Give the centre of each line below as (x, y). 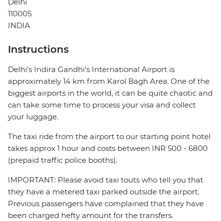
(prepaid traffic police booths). (63, 160)
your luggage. (33, 117)
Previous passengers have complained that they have (106, 204)
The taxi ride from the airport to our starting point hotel (109, 137)
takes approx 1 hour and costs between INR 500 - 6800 (108, 148)
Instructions (38, 50)
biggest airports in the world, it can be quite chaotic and (110, 93)
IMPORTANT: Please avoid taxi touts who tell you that (106, 180)
